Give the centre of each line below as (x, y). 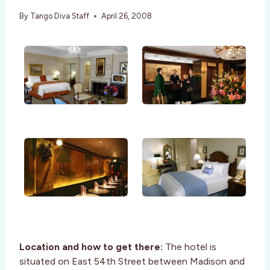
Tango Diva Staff (60, 16)
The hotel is (190, 246)
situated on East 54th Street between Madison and (132, 261)
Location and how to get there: (91, 246)
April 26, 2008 (127, 16)
